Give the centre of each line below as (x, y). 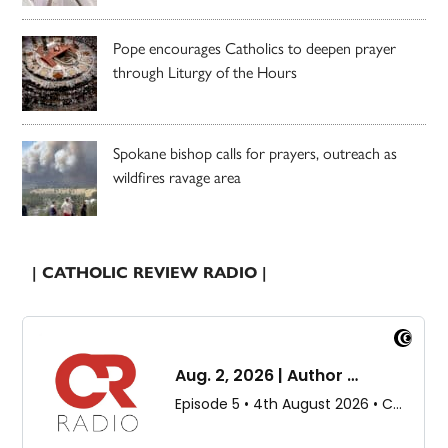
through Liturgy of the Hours (205, 71)
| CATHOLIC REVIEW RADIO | (150, 272)
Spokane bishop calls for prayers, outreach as (255, 152)
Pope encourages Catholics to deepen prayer (255, 47)
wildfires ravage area (177, 176)
